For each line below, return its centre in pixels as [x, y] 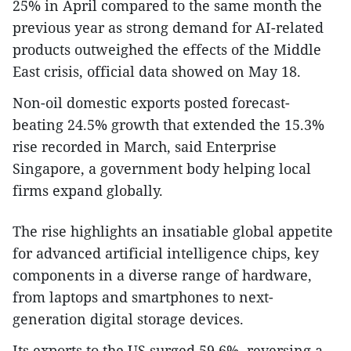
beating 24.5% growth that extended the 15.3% [168, 125]
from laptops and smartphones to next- [143, 297]
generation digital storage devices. [128, 319]
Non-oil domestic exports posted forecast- [151, 103]
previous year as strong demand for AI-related [168, 27]
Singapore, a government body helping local [162, 168]
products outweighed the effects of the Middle [167, 49]
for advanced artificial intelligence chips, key [166, 253]
